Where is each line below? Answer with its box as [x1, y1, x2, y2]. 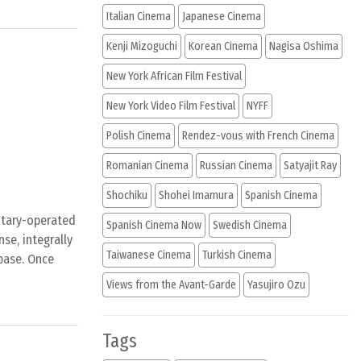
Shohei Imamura [159, 189, 234, 202]
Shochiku [106, 189, 147, 202]
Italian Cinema [106, 10, 171, 23]
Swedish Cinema [213, 218, 287, 232]
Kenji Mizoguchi [106, 39, 177, 53]
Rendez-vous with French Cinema [182, 129, 334, 143]
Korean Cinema [189, 39, 258, 53]
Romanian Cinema [106, 159, 189, 172]
